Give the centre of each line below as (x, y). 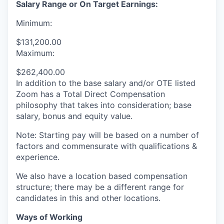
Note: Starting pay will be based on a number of (107, 135)
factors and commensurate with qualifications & (106, 146)
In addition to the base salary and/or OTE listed (106, 83)
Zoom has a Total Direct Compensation (90, 94)
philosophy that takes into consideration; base (104, 105)
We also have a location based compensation (102, 176)
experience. (38, 157)
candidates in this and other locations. (88, 198)
